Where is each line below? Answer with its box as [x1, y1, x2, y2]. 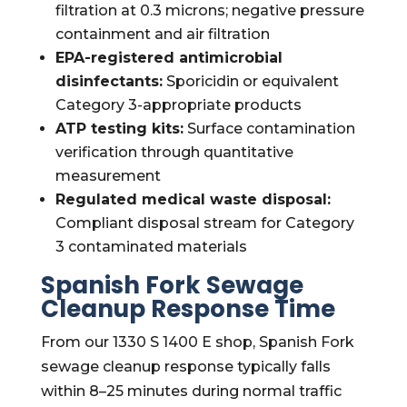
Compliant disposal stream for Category [55, 214, 354, 232]
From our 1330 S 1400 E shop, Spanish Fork [40, 333, 354, 351]
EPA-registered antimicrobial [55, 49, 283, 66]
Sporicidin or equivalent [162, 73, 339, 90]
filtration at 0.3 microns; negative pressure [55, 2, 364, 19]
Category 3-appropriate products [55, 96, 302, 114]
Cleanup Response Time [40, 293, 335, 325]
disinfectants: [55, 73, 163, 90]
